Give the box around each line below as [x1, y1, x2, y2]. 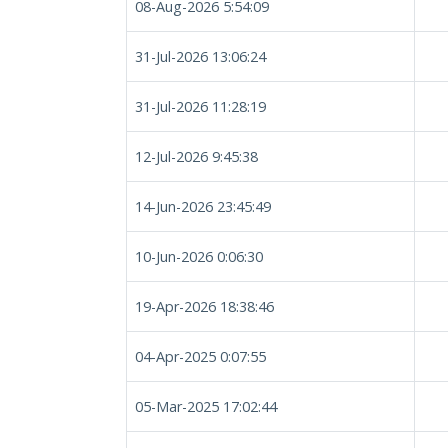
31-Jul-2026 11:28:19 [135, 97, 266, 116]
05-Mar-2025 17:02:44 [135, 397, 277, 416]
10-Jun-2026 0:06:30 [135, 247, 263, 266]
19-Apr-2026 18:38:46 [135, 297, 274, 316]
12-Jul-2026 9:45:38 [135, 147, 258, 166]
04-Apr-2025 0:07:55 [135, 347, 266, 366]
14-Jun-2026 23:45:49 [135, 197, 271, 216]
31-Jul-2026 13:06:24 [135, 47, 266, 66]
